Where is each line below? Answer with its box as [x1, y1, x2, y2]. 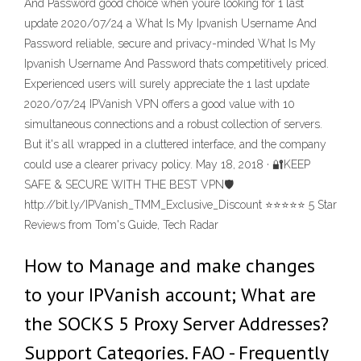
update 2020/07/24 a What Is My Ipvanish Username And [24, 17, 317, 30]
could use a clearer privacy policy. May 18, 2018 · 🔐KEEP [24, 158, 310, 171]
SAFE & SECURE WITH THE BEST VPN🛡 [24, 178, 234, 191]
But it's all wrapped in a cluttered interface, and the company [24, 138, 326, 151]
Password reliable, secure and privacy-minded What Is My [24, 37, 316, 50]
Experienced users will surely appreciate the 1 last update [24, 77, 309, 90]
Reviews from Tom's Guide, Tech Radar [24, 218, 218, 231]
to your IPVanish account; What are [24, 282, 316, 307]
